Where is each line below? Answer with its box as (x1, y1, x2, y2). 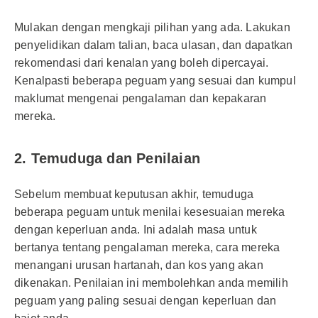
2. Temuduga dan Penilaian (14, 150, 200, 166)
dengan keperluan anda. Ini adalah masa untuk (14, 224, 257, 236)
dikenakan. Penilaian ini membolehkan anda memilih (14, 277, 288, 289)
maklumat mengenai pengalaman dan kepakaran (14, 92, 267, 104)
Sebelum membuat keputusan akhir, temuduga (14, 188, 254, 200)
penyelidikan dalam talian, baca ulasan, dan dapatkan (14, 39, 293, 51)
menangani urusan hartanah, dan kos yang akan (14, 259, 263, 271)
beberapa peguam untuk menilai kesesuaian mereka (14, 206, 285, 218)
